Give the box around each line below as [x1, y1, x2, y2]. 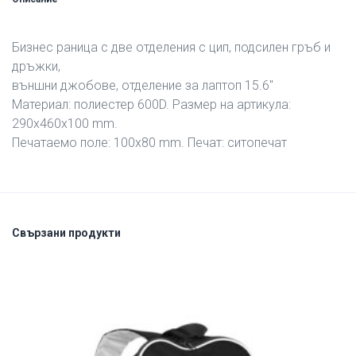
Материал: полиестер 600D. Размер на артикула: [12, 97, 291, 112]
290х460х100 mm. [12, 116, 118, 131]
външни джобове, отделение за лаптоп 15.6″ [12, 78, 273, 93]
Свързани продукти [12, 226, 121, 239]
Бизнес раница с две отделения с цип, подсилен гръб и [12, 40, 331, 55]
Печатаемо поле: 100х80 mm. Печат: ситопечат [12, 135, 287, 150]
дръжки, [12, 59, 60, 74]
